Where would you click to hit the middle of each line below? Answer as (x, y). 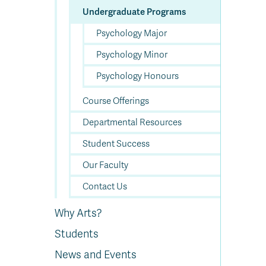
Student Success (116, 144)
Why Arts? (78, 213)
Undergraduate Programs (134, 12)
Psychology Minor (132, 55)
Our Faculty (105, 165)
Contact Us (105, 186)
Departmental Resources (132, 122)
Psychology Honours (137, 76)
